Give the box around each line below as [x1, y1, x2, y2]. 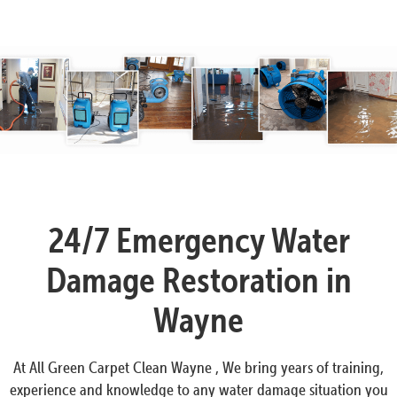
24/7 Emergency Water [47, 219, 350, 261]
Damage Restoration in [45, 259, 352, 300]
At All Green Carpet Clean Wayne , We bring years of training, [13, 357, 384, 377]
